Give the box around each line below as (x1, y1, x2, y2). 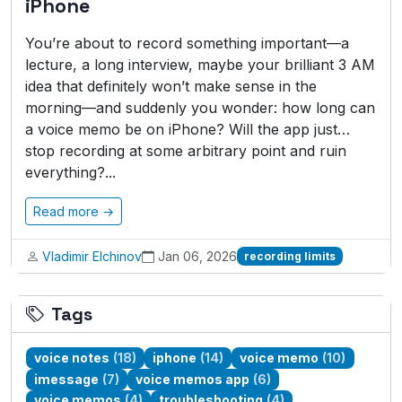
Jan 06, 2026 (158, 249, 237, 264)
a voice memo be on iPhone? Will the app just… (25, 120, 350, 138)
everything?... (25, 163, 116, 181)
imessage (34, 371, 100, 387)
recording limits (243, 249, 336, 263)
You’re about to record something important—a (25, 34, 349, 52)
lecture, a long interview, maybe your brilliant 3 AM (25, 56, 375, 74)
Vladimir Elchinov (42, 249, 142, 264)
